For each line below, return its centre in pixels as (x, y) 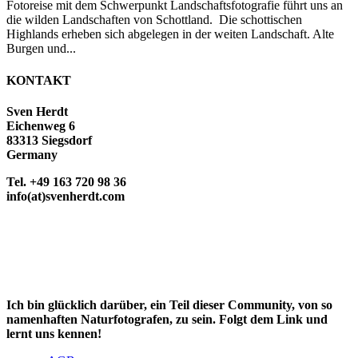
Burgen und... (41, 49)
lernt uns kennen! (54, 333)
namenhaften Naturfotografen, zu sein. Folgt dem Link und (167, 319)
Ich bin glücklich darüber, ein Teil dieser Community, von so (169, 304)
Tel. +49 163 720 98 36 (66, 181)
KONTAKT (39, 80)
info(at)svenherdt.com (66, 196)
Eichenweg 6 (41, 125)
